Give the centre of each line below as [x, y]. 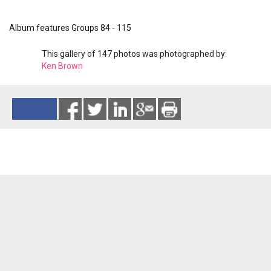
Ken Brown [62, 66]
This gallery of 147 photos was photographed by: [134, 54]
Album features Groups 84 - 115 [70, 28]
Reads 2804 [69, 131]
